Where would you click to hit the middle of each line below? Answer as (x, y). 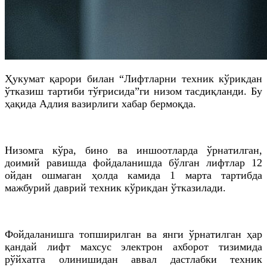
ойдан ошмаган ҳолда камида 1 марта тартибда (133, 175)
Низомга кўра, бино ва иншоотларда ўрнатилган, (133, 150)
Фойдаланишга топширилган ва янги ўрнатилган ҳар (133, 234)
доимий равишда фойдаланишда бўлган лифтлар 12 (133, 162)
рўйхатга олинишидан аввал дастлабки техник (133, 259)
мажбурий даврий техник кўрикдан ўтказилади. (117, 187)
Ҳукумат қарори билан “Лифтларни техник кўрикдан (133, 78)
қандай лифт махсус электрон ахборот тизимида (133, 246)
